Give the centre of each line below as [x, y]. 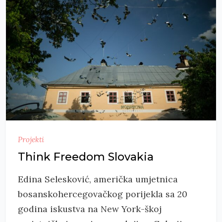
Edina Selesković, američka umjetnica [98, 179]
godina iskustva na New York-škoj [90, 209]
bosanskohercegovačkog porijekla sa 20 [103, 194]
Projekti [31, 139]
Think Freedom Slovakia [86, 157]
